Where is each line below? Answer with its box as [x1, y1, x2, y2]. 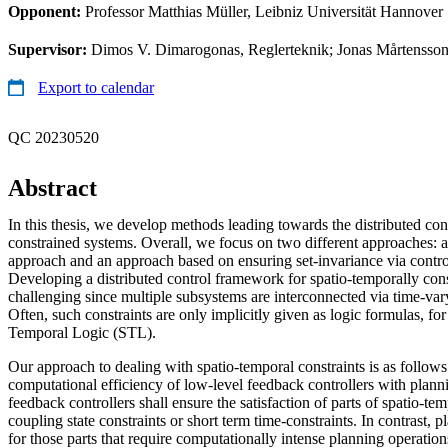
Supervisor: [8, 40, 91, 58]
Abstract [8, 174, 97, 201]
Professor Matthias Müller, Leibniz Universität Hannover [85, 2, 443, 20]
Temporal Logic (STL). [8, 323, 156, 341]
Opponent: [8, 2, 85, 20]
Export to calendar [38, 78, 154, 96]
